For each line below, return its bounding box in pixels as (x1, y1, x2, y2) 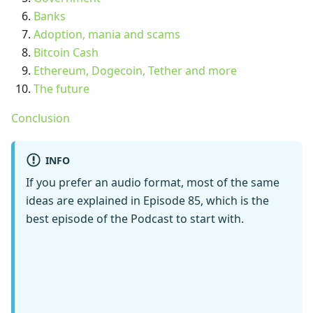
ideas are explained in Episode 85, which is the (26, 193, 269, 209)
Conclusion (11, 110, 70, 126)
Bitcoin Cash (34, 45, 99, 60)
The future (34, 81, 89, 96)
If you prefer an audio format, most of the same (26, 175, 279, 191)
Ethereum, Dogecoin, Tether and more (34, 63, 237, 78)
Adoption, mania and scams (34, 27, 180, 42)
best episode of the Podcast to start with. (26, 211, 244, 227)
